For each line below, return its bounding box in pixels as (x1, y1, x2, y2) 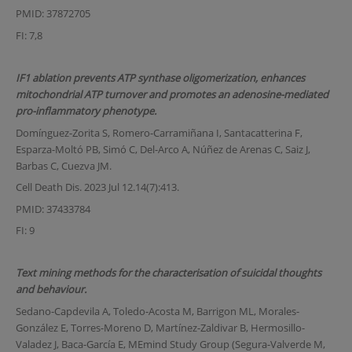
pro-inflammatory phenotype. (15, 104, 156, 119)
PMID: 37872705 (15, 6, 90, 21)
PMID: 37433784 (15, 201, 90, 216)
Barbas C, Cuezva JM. (15, 158, 112, 173)
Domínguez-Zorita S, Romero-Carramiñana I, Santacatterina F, (15, 125, 302, 140)
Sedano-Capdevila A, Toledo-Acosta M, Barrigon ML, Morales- (15, 303, 299, 318)
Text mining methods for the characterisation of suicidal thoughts (15, 266, 321, 280)
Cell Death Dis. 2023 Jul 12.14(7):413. (15, 180, 179, 195)
